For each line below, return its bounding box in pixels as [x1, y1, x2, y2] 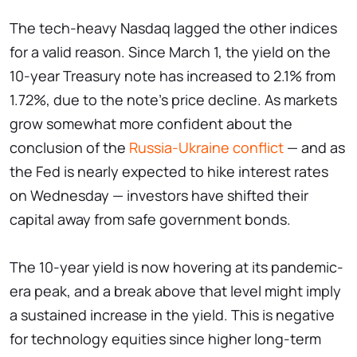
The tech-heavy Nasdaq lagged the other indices [10, 18, 337, 37]
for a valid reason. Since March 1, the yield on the [10, 41, 331, 61]
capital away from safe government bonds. [10, 209, 291, 229]
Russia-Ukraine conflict [129, 137, 284, 157]
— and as [284, 137, 345, 157]
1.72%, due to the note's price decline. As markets [10, 89, 337, 109]
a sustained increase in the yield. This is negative [10, 304, 335, 324]
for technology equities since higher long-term [10, 328, 321, 348]
